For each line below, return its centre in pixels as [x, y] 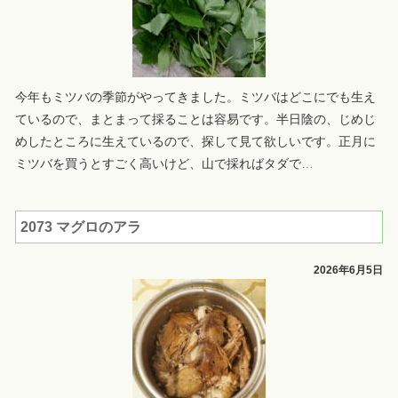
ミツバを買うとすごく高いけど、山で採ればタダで [158, 164]
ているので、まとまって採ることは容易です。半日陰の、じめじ [195, 119]
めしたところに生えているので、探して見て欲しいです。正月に [195, 142]
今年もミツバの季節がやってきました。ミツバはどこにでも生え [195, 97]
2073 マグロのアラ [80, 227]
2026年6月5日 [349, 271]
